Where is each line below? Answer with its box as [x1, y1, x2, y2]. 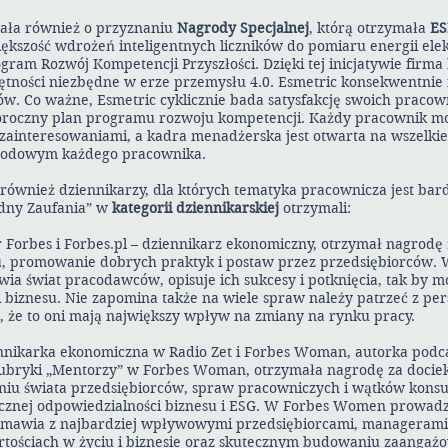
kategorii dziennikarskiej [112, 199, 279, 217]
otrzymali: [279, 199, 351, 217]
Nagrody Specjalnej [177, 19, 309, 37]
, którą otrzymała [309, 19, 430, 37]
